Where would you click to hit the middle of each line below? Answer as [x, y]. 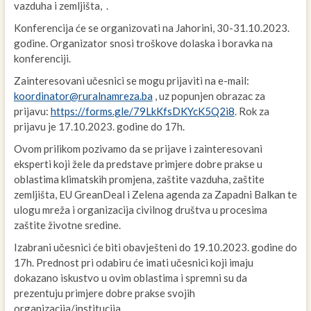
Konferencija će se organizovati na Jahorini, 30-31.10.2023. [151, 28]
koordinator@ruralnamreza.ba [83, 96]
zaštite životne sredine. [67, 225]
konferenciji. [42, 59]
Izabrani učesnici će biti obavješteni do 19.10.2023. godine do [155, 247]
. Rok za [252, 111]
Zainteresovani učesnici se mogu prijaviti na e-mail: [131, 81]
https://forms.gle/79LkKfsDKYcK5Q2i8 [142, 111]
